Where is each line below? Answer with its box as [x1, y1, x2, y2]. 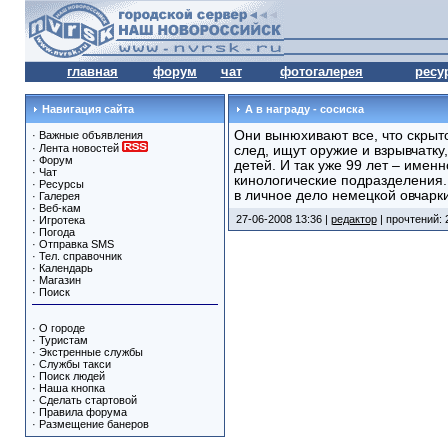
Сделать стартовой [38, 394, 137, 406]
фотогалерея [280, 64, 363, 79]
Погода [38, 226, 75, 238]
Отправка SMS [38, 238, 114, 250]
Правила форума [38, 406, 127, 418]
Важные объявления [38, 129, 143, 141]
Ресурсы [38, 178, 84, 190]
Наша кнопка [38, 382, 105, 394]
